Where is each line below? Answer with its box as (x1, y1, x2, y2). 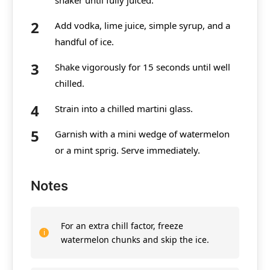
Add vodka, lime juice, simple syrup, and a (55, 19, 230, 31)
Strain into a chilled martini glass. (55, 102, 193, 115)
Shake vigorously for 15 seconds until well (55, 60, 230, 73)
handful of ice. (55, 35, 114, 48)
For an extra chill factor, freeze (61, 219, 183, 231)
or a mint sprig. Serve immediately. (55, 143, 200, 156)
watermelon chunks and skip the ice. (61, 233, 209, 245)
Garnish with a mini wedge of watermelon (55, 127, 230, 140)
